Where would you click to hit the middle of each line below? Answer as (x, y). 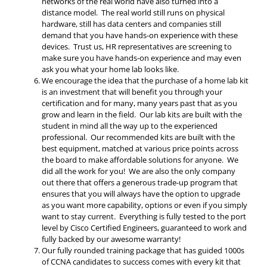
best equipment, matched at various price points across (140, 149)
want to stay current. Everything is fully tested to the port (144, 217)
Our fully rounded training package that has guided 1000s (143, 251)
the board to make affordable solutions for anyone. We (140, 160)
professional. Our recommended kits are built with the (138, 137)
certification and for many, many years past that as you (139, 103)
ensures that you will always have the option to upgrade (141, 194)
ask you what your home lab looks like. (110, 69)
